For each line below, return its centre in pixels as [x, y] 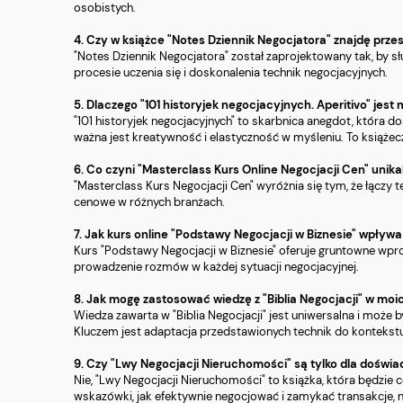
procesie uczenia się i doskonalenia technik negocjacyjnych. [231, 73]
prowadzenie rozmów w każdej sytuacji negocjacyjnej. [216, 267]
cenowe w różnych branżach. [149, 202]
